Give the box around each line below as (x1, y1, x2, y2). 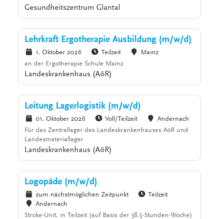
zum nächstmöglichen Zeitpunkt (35, 192, 129, 199)
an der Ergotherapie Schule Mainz (24, 61, 124, 68)
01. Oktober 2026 (35, 116, 86, 123)
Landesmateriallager (24, 136, 84, 144)
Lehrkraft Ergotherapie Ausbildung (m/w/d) (24, 35, 192, 45)
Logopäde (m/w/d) (24, 177, 98, 187)
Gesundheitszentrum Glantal (24, 4, 121, 12)
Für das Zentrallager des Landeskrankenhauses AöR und (24, 127, 189, 134)
